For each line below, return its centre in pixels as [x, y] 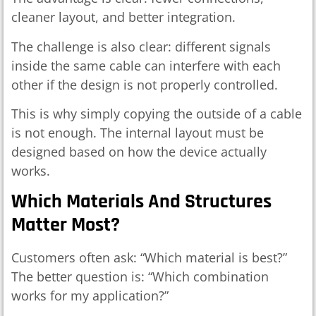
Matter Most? [66, 225]
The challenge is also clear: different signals [141, 46]
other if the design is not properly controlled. [145, 84]
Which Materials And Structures [141, 202]
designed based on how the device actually [139, 151]
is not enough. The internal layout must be [138, 132]
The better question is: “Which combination [140, 277]
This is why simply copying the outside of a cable [157, 113]
